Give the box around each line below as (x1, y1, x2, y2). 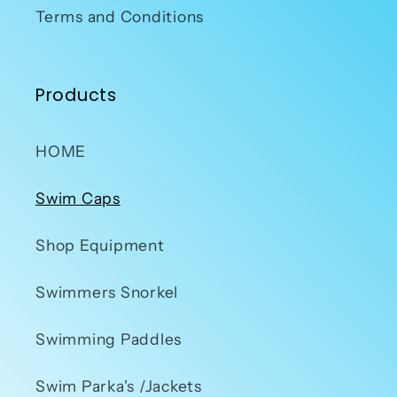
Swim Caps (35, 189, 121, 208)
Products (35, 82, 117, 107)
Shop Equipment (35, 236, 165, 255)
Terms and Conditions (35, 7, 204, 27)
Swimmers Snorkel (35, 283, 178, 302)
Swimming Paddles (35, 330, 182, 349)
